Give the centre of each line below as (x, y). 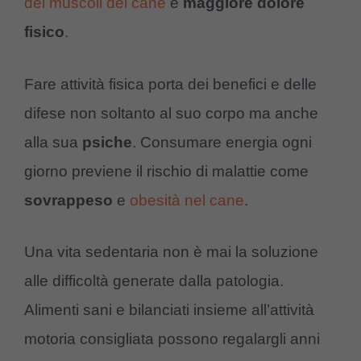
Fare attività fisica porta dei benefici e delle (170, 84)
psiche (107, 142)
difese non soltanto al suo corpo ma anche (171, 113)
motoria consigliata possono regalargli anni (172, 339)
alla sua (53, 142)
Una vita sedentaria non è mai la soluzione (171, 252)
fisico (44, 32)
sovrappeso (68, 200)
